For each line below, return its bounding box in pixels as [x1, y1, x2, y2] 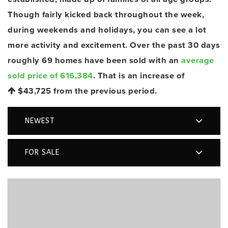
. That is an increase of [93, 69, 185, 82]
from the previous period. [51, 84, 157, 97]
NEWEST [24, 116, 55, 125]
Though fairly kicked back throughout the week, [8, 8, 204, 21]
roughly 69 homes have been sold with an [8, 54, 181, 67]
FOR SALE [24, 148, 60, 157]
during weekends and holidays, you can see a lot [8, 23, 207, 36]
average [181, 54, 214, 67]
